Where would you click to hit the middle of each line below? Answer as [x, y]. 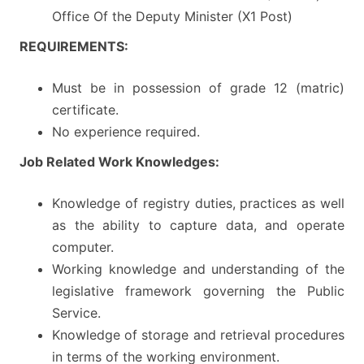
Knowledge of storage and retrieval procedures [198, 335]
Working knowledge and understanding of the [198, 269]
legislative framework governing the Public [198, 291]
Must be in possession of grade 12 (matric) [198, 88]
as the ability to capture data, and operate [198, 225]
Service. [76, 313]
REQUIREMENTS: [74, 47]
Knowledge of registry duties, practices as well [198, 204]
